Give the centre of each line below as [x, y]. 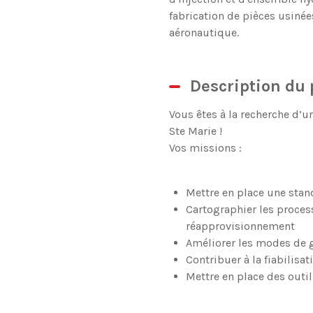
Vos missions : [206, 148]
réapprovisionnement [240, 226]
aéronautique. [204, 32]
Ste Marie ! [197, 131]
